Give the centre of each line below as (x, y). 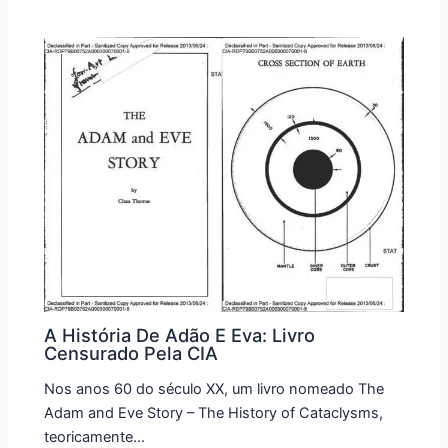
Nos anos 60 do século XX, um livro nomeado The (214, 388)
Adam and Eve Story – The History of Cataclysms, (214, 412)
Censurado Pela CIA (131, 353)
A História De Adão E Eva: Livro (180, 335)
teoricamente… (95, 436)
